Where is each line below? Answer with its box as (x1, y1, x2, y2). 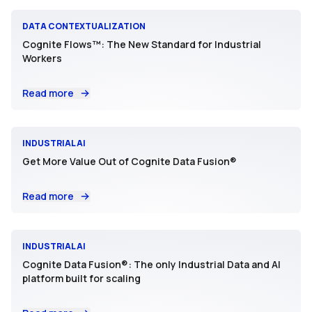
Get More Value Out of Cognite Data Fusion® (22, 155, 237, 169)
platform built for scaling (22, 272, 141, 286)
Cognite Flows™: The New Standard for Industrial (22, 38, 261, 52)
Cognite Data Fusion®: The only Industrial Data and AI (22, 258, 281, 272)
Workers (22, 52, 62, 65)
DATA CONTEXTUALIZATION (22, 20, 146, 33)
